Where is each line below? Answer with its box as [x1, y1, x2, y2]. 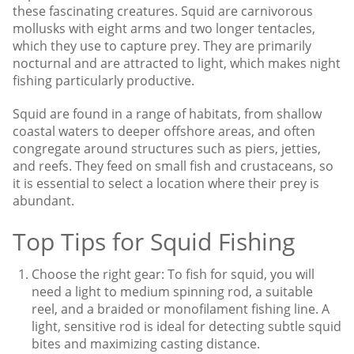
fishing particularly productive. [13, 71, 194, 89]
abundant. [13, 191, 74, 209]
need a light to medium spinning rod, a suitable [32, 282, 313, 300]
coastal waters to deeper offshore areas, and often [13, 122, 315, 140]
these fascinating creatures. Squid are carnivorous [13, 2, 313, 20]
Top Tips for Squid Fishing [13, 224, 295, 258]
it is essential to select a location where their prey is [13, 174, 319, 192]
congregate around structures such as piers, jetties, [13, 139, 321, 157]
